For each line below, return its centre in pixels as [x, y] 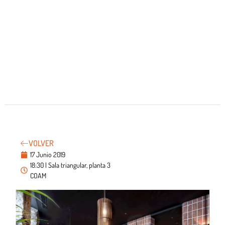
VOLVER [41, 143]
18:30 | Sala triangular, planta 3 [71, 165]
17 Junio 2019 [48, 155]
